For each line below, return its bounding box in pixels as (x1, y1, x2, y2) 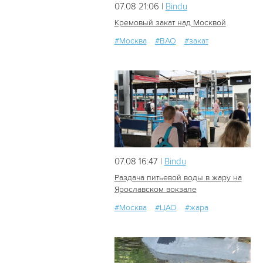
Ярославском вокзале (114, 184, 197, 194)
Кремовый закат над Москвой (114, 18, 226, 28)
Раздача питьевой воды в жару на (114, 172, 242, 183)
